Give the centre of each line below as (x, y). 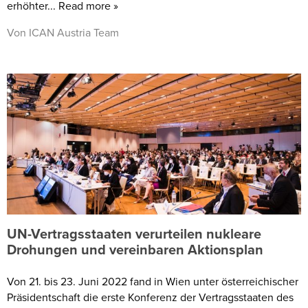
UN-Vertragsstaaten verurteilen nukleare (134, 233)
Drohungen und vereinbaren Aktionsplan (135, 249)
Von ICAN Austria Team (63, 32)
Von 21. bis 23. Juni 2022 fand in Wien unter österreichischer (153, 281)
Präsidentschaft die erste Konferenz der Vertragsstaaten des (150, 297)
